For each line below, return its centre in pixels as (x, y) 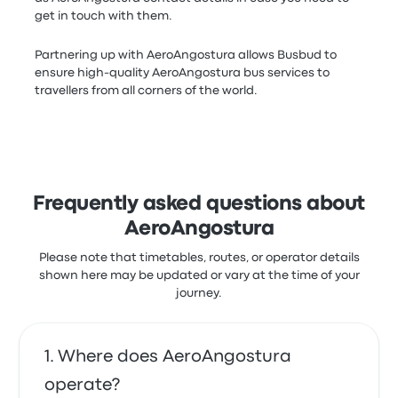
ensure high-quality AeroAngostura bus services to (183, 73)
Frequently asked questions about (199, 204)
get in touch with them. (104, 16)
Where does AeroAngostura (175, 357)
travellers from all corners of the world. (147, 91)
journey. (199, 293)
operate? (83, 385)
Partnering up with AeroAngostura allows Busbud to (186, 55)
